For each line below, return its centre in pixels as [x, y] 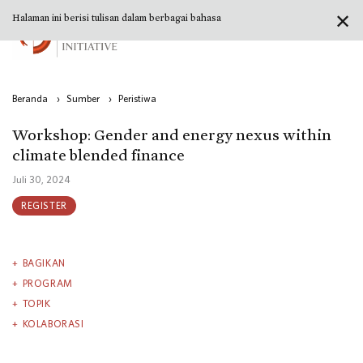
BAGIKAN [44, 263]
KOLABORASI [53, 323]
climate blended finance [98, 155]
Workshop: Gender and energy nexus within [172, 135]
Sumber [83, 99]
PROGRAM [47, 283]
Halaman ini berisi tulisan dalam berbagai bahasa [117, 18]
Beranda [30, 99]
